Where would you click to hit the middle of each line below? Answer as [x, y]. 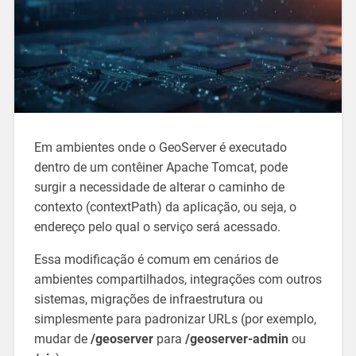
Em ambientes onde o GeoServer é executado [160, 148]
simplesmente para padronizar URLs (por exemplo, [175, 319]
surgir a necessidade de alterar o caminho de [159, 188]
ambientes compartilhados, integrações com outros [178, 280]
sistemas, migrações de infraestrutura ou [148, 300]
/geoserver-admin [236, 339]
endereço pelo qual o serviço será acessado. [157, 227]
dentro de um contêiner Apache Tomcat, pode [161, 168]
